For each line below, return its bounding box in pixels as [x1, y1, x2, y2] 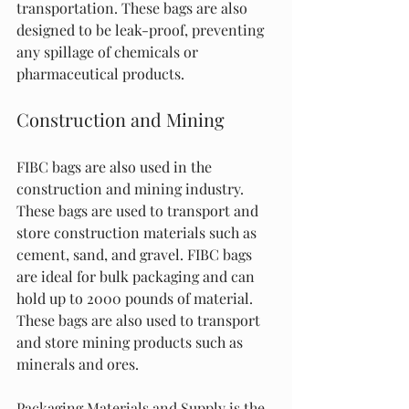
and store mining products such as [16, 332, 246, 351]
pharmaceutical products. [16, 64, 184, 83]
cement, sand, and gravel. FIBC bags [16, 245, 256, 264]
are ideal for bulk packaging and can [16, 267, 258, 286]
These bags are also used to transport [16, 310, 264, 330]
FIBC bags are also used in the [16, 157, 215, 176]
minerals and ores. [16, 354, 139, 373]
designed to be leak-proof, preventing [16, 20, 267, 39]
